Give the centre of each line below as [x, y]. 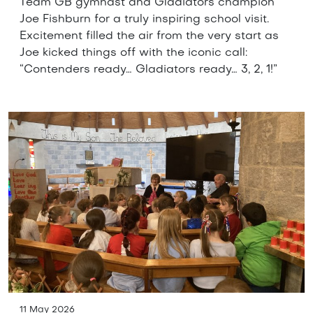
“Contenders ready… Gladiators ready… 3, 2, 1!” [148, 70]
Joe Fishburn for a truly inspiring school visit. [144, 19]
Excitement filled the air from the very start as [149, 36]
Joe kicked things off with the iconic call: [133, 53]
